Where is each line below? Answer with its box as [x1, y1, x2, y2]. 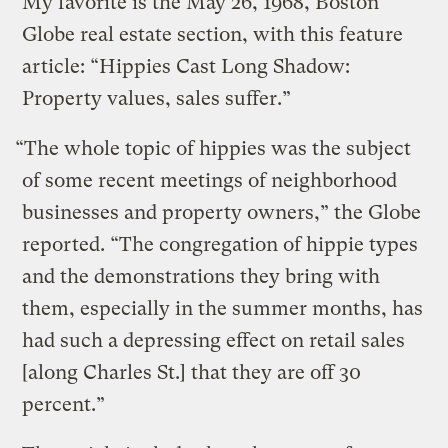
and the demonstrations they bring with [22, 264, 381, 288]
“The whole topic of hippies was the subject [15, 136, 412, 160]
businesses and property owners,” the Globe [22, 200, 422, 224]
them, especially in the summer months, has [22, 296, 424, 320]
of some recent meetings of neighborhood [22, 168, 398, 192]
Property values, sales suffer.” [22, 86, 292, 110]
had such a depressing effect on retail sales [22, 328, 406, 352]
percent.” [22, 392, 106, 416]
